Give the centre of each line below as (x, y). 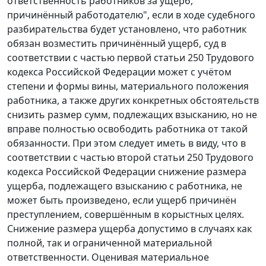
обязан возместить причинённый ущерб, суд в (117, 44)
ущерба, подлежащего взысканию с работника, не (125, 186)
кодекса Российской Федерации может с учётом (119, 72)
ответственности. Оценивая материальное (108, 257)
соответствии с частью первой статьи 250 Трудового (131, 58)
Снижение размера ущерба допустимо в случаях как (129, 229)
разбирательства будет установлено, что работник (127, 29)
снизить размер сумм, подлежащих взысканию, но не (132, 115)
